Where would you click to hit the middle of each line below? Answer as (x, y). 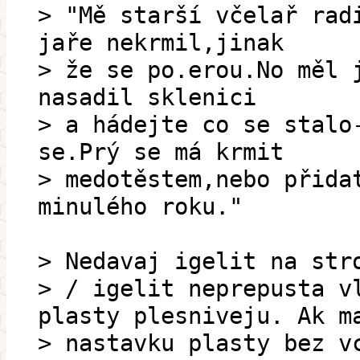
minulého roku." (140, 207)
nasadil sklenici (147, 98)
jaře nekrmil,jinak (161, 43)
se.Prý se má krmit (161, 152)
